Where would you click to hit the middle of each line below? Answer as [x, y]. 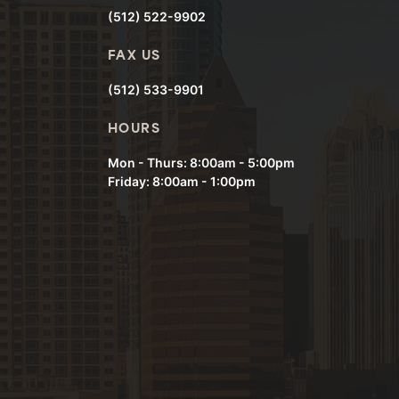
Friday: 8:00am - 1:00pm [182, 182]
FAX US [134, 57]
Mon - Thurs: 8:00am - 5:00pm [201, 163]
